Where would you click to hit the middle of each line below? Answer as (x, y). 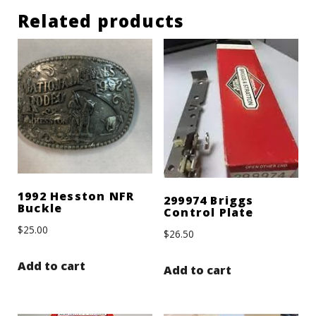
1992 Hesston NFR (76, 196)
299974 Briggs (208, 200)
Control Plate (208, 212)
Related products (101, 21)
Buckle (40, 208)
